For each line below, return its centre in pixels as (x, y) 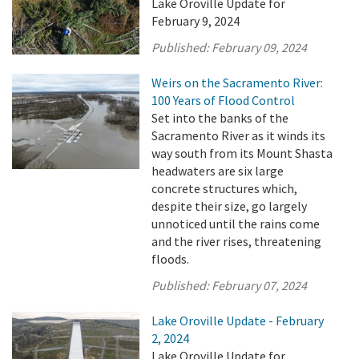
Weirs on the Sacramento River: (238, 83)
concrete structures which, (225, 188)
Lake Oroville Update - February (238, 321)
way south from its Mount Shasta (242, 153)
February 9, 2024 (196, 21)
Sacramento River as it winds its (239, 135)
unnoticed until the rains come (236, 224)
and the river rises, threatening (237, 241)
